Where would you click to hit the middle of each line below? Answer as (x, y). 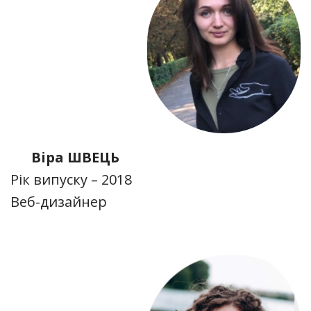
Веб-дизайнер (59, 202)
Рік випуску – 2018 (71, 179)
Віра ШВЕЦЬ (75, 157)
